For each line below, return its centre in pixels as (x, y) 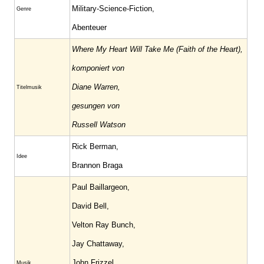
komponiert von (98, 68)
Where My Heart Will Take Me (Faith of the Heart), (157, 49)
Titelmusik (29, 87)
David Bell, (90, 206)
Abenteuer (89, 27)
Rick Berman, (95, 146)
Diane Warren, (96, 87)
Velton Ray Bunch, (104, 225)
